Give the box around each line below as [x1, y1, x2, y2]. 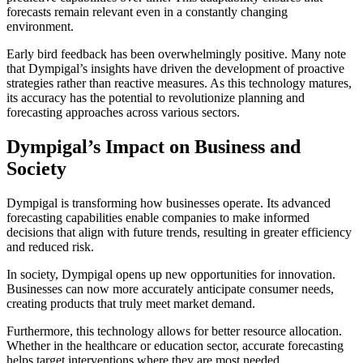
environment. [6, 19, 74, 34]
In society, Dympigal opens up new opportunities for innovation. [6, 267, 335, 282]
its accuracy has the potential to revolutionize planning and [6, 91, 305, 105]
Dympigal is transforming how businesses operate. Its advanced [6, 196, 331, 211]
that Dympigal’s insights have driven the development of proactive [6, 62, 344, 76]
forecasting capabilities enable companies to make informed [6, 211, 310, 225]
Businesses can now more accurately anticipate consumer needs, [6, 282, 334, 297]
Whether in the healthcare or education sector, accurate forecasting [6, 339, 344, 353]
